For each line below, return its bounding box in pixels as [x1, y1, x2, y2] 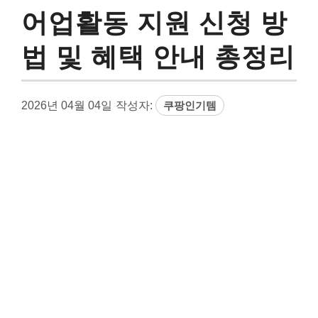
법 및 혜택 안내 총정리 [21, 42, 295, 72]
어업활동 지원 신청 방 [21, 8, 287, 38]
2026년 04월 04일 [21, 99, 112, 111]
